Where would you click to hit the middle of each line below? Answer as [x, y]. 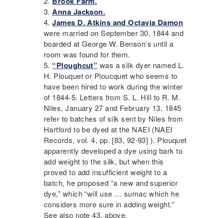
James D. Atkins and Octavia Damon [118, 23]
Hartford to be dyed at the [88, 129]
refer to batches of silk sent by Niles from [114, 119]
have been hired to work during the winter [113, 87]
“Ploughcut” [75, 65]
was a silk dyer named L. [141, 65]
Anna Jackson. [79, 12]
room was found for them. [87, 54]
